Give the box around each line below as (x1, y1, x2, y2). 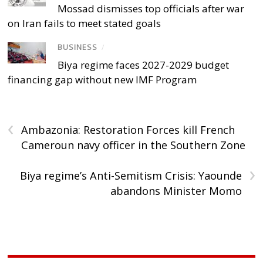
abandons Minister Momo (110, 183, 242, 198)
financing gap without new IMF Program (8, 72, 197, 86)
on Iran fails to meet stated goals (8, 16, 161, 30)
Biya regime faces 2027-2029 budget (58, 58, 230, 72)
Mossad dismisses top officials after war (58, 1, 245, 15)
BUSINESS (58, 42, 98, 52)
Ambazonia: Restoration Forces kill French (21, 122, 235, 137)
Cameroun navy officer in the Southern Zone (21, 137, 246, 152)
